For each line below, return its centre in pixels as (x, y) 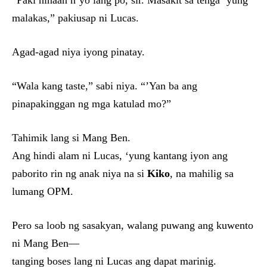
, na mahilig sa (202, 173)
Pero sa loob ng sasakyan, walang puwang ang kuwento (133, 225)
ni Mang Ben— (46, 243)
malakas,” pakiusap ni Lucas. (75, 18)
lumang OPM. (43, 191)
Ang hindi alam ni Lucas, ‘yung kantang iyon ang (120, 156)
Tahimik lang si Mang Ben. (71, 138)
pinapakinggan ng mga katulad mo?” (91, 104)
